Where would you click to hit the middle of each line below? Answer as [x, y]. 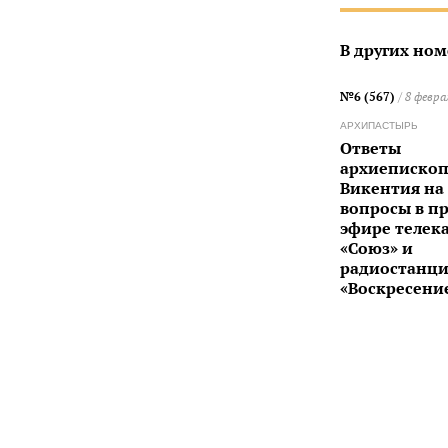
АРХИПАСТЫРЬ [378, 126]
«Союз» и [376, 248]
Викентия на [391, 188]
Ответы [370, 148]
